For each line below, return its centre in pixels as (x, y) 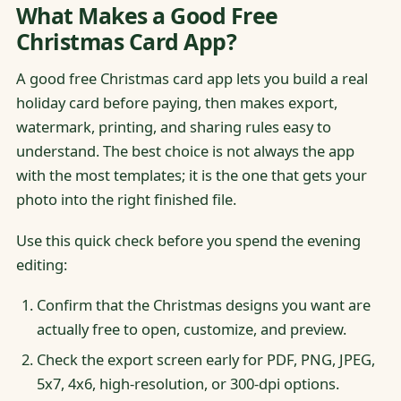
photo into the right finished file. (126, 200)
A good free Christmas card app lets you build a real (192, 79)
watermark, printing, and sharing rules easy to (173, 127)
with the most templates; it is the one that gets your (191, 175)
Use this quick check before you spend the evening (188, 240)
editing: (41, 264)
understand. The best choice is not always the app (185, 151)
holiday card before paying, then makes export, (176, 103)
